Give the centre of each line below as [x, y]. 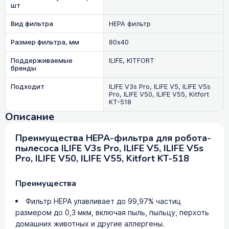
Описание [30, 117]
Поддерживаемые [42, 60]
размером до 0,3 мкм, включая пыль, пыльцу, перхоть [112, 212]
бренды [24, 68]
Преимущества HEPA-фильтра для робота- [113, 138]
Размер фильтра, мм [45, 42]
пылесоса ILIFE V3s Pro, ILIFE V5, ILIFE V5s [109, 148]
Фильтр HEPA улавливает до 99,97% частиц [103, 201]
